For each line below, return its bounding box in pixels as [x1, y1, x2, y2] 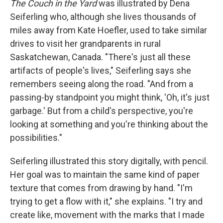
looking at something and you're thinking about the [10, 118, 208, 129]
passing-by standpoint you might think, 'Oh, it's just [10, 92, 210, 103]
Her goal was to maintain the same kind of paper [10, 169, 200, 180]
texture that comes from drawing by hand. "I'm [10, 182, 193, 193]
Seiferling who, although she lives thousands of [10, 11, 197, 22]
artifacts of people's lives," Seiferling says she [10, 65, 191, 76]
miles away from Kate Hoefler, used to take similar [10, 24, 207, 35]
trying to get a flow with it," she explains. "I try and [10, 196, 203, 207]
